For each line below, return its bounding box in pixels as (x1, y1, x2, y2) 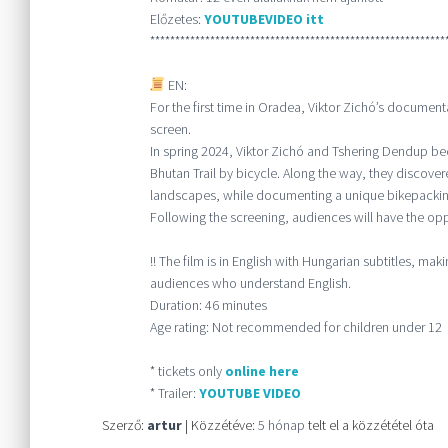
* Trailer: (149, 383, 199, 402)
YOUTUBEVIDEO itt (203, 9, 324, 28)
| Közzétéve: (182, 415, 258, 434)
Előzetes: (149, 9, 204, 28)
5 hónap (258, 415, 305, 434)
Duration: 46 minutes (149, 295, 267, 314)
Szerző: (102, 415, 147, 434)
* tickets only (149, 361, 225, 380)
